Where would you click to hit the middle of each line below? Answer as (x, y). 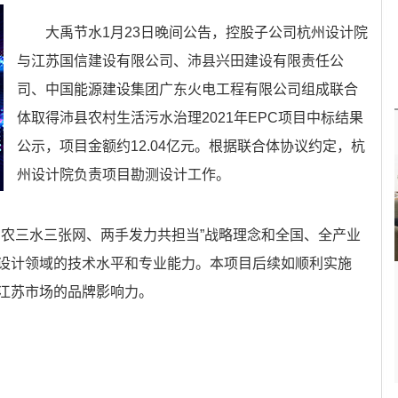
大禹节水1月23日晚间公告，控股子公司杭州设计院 (207, 32)
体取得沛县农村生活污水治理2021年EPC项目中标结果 (190, 118)
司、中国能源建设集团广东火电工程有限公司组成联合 (187, 89)
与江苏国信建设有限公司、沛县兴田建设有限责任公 (180, 61)
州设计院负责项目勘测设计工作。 (123, 175)
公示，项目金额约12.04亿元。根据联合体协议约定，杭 (191, 146)
